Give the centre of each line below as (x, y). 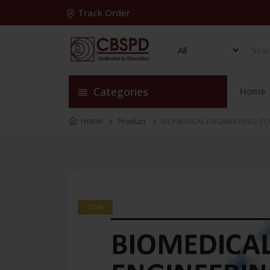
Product (132, 121)
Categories (119, 92)
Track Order (104, 13)
